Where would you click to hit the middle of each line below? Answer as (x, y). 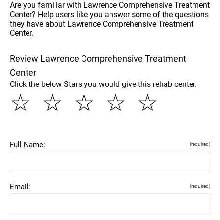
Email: (20, 186)
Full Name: (27, 145)
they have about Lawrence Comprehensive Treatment (102, 24)
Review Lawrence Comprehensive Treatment (98, 58)
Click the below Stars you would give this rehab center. (103, 84)
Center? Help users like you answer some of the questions (109, 14)
